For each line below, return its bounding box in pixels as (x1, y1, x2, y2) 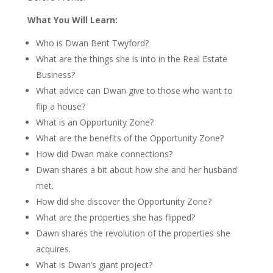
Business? (35, 69, 75, 80)
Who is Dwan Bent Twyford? (35, 37, 149, 49)
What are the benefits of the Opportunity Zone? (35, 132, 224, 144)
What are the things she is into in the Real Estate (35, 53, 227, 65)
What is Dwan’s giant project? (35, 259, 152, 271)
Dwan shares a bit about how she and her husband (35, 164, 237, 175)
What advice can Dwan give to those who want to (35, 85, 233, 96)
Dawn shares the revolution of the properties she (35, 227, 230, 239)
